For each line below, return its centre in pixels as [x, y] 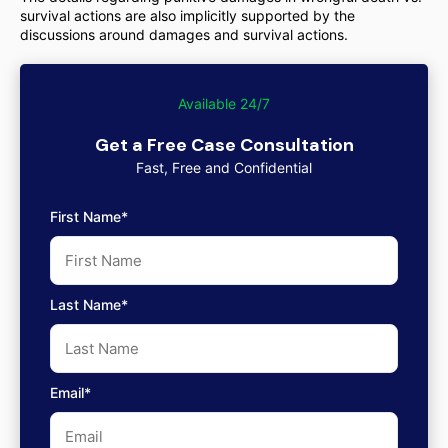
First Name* [89, 216]
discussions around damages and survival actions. [184, 34]
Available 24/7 [224, 103]
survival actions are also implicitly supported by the [187, 15]
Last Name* [89, 304]
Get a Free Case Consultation [224, 145]
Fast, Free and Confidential [224, 167]
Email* [70, 392]
